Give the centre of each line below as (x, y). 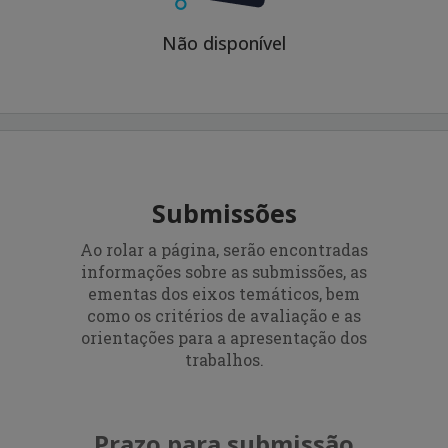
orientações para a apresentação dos (224, 338)
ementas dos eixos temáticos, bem (224, 294)
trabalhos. (224, 360)
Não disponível (224, 43)
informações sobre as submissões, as (224, 272)
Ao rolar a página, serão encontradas (224, 250)
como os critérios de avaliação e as (224, 316)
